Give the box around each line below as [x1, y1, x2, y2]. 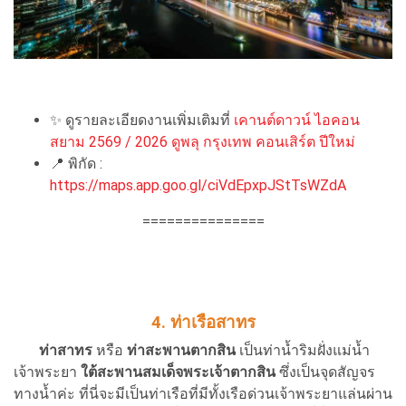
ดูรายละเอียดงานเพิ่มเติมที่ [65, 111, 234, 129]
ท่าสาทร [39, 341, 92, 359]
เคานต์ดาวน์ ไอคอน [234, 111, 360, 129]
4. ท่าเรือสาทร [150, 312, 256, 333]
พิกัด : [68, 154, 102, 172]
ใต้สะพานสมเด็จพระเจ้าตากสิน [81, 362, 275, 381]
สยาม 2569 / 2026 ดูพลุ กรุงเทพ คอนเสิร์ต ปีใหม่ [50, 132, 355, 150]
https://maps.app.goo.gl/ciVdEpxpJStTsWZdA [50, 176, 346, 194]
